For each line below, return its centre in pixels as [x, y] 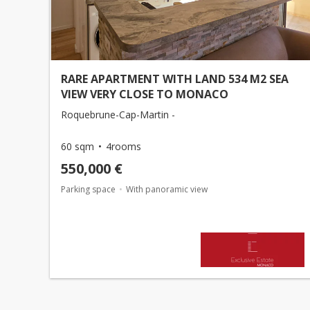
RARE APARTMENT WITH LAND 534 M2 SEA [175, 79]
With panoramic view [167, 189]
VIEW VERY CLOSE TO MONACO [145, 94]
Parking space [88, 189]
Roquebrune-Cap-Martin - [118, 115]
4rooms [124, 146]
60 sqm [77, 146]
